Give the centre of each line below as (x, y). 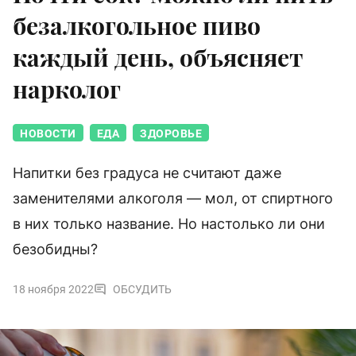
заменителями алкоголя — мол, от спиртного (173, 199)
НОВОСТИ (48, 134)
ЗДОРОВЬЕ (171, 134)
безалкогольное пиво (137, 26)
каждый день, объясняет (158, 58)
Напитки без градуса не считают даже (147, 173)
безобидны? (55, 250)
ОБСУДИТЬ (142, 290)
